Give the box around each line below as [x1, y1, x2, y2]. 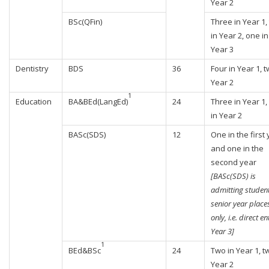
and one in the [211, 143, 264, 154]
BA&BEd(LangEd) [68, 96, 128, 107]
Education [16, 96, 52, 107]
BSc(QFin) [68, 16, 102, 27]
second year [211, 157, 256, 168]
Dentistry [16, 63, 49, 74]
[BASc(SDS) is [211, 171, 256, 181]
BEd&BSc [68, 245, 101, 256]
